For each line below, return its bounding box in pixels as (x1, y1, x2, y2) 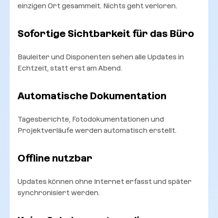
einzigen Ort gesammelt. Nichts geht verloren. (18, 1, 177, 10)
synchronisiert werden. (18, 188, 100, 197)
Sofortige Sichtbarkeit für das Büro (18, 27, 194, 39)
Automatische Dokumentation (18, 90, 166, 102)
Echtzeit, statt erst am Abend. (18, 64, 122, 72)
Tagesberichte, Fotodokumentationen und (18, 115, 164, 123)
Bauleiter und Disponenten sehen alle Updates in (18, 53, 184, 61)
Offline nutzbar (18, 152, 92, 164)
